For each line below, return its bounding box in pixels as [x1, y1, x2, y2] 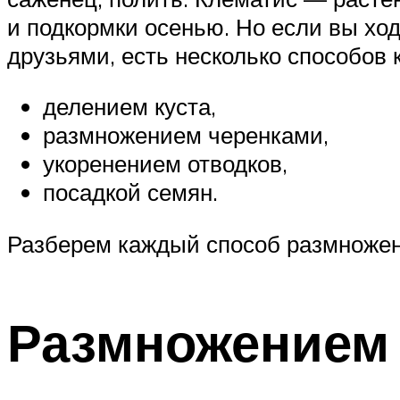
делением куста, [43, 92, 216, 121]
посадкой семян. [43, 178, 218, 207]
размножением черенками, [43, 121, 329, 150]
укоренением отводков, [43, 149, 287, 179]
